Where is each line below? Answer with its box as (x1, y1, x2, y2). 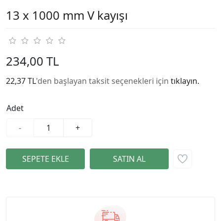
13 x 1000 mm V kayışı (6, 7, 128, 24)
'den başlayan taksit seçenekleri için (36, 75, 171, 87)
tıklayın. (171, 75, 199, 87)
